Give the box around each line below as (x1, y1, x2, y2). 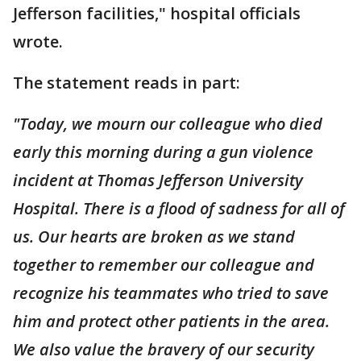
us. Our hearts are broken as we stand (13, 225, 295, 247)
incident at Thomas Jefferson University (13, 168, 303, 191)
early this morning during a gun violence (13, 140, 313, 163)
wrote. (13, 30, 67, 52)
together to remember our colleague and (13, 253, 314, 276)
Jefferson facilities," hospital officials (13, 2, 301, 24)
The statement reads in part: (13, 71, 244, 93)
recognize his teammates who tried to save (13, 281, 329, 304)
